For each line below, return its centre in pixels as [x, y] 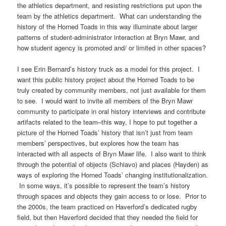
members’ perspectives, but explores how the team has [98, 143]
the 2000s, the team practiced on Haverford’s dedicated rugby [107, 206]
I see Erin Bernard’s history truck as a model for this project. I [109, 69]
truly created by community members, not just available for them [112, 90]
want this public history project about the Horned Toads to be [106, 79]
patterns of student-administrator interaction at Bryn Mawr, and [108, 37]
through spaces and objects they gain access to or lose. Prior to [112, 196]
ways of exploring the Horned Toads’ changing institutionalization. [113, 175]
